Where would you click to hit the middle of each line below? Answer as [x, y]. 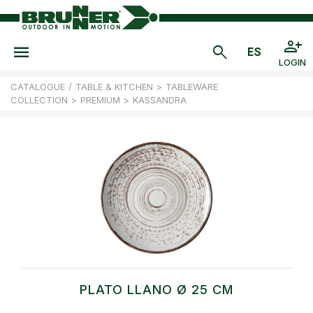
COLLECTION [39, 100]
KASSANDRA [160, 100]
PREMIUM [100, 100]
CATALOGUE [38, 87]
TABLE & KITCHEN [114, 87]
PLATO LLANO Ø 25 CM [156, 289]
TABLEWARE [192, 87]
